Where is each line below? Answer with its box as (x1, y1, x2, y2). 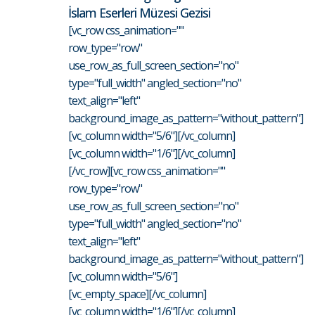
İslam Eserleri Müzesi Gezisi (68, 4, 210, 22)
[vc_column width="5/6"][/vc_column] (68, 128, 235, 144)
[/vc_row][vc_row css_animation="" (68, 163, 225, 179)
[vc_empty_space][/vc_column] (68, 286, 206, 302)
